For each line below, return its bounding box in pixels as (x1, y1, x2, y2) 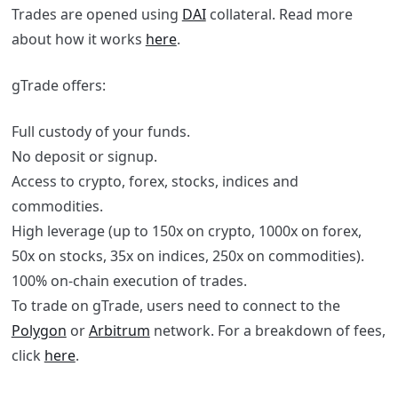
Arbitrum (88, 321, 150, 341)
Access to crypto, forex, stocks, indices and (11, 171, 298, 192)
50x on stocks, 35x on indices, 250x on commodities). (11, 246, 364, 267)
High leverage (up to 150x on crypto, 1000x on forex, (11, 221, 362, 242)
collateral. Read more (205, 4, 353, 25)
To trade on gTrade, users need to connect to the (11, 296, 340, 316)
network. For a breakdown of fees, (149, 321, 386, 341)
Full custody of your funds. (11, 122, 190, 142)
